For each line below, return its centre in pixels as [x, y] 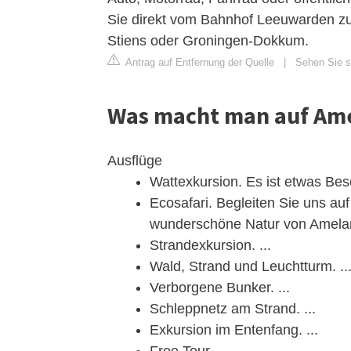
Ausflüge [135, 161]
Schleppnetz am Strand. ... [233, 309]
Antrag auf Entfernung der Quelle [199, 62]
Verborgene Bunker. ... [220, 288]
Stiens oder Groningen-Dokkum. [208, 41]
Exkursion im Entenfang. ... [234, 330]
